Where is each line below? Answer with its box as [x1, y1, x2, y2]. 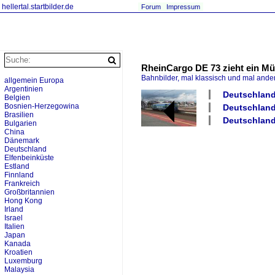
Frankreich [4, 179, 40, 188]
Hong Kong [4, 196, 42, 205]
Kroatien [4, 248, 33, 257]
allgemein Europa [4, 76, 64, 85]
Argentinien [4, 85, 43, 93]
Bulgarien [4, 119, 37, 128]
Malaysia [4, 265, 34, 274]
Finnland [4, 171, 34, 179]
